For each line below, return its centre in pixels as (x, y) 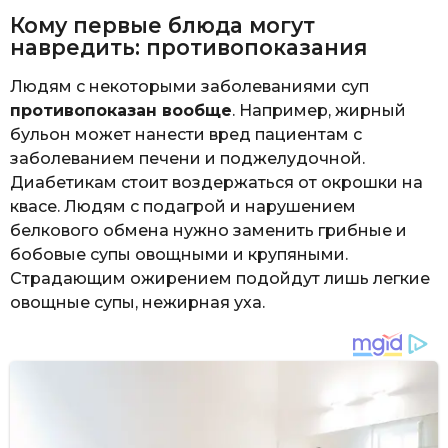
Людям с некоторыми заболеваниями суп (189, 86)
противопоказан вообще (121, 110)
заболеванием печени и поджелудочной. (187, 158)
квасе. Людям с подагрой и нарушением (183, 206)
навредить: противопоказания (188, 47)
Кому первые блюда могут (162, 25)
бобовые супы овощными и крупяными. (179, 254)
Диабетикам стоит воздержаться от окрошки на (216, 182)
